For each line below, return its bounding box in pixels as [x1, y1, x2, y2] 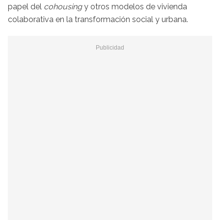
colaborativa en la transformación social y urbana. [8, 14, 188, 24]
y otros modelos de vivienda [82, 1, 187, 11]
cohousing [44, 1, 82, 11]
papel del [8, 1, 44, 11]
